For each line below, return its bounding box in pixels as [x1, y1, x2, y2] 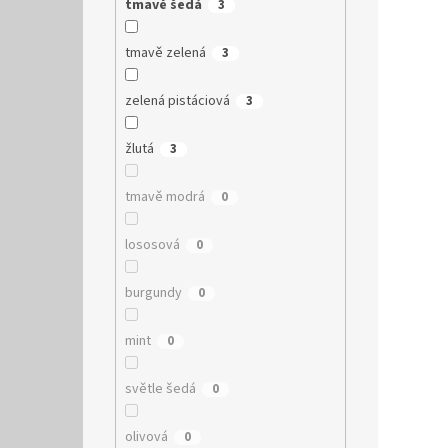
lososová [124, 235, 180, 256]
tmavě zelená [124, 43, 206, 64]
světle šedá [124, 379, 196, 400]
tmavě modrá [124, 187, 205, 208]
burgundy [124, 283, 182, 304]
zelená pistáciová [124, 91, 230, 112]
